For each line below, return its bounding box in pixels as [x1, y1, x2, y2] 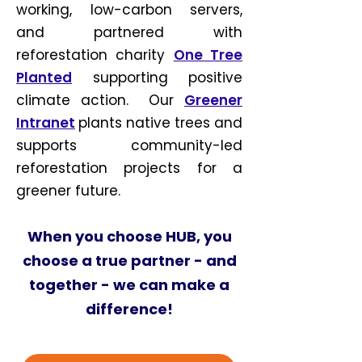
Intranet [16, 113, 75, 133]
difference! [86, 299, 173, 319]
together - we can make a [29, 275, 229, 295]
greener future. [16, 181, 120, 200]
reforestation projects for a [16, 158, 242, 178]
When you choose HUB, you [27, 226, 232, 246]
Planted [16, 68, 72, 87]
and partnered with [16, 23, 242, 42]
